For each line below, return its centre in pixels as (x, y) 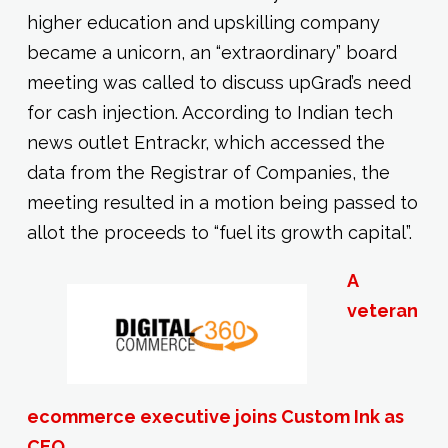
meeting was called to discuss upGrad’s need (218, 82)
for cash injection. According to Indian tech (209, 112)
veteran (382, 310)
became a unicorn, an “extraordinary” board (211, 52)
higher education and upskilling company (203, 22)
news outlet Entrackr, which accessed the (205, 142)
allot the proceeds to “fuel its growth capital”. (219, 232)
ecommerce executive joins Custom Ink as (215, 416)
